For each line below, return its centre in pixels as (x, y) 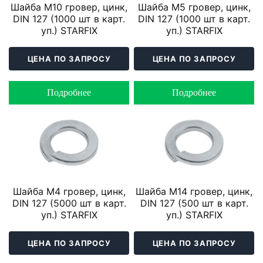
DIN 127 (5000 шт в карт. (69, 203)
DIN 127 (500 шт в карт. (194, 203)
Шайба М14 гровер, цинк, (194, 191)
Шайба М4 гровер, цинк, (69, 191)
